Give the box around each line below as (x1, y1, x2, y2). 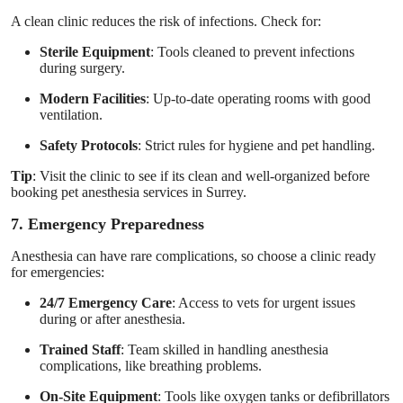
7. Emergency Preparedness (11, 214, 204, 233)
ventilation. (40, 106, 103, 122)
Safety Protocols (40, 137, 138, 153)
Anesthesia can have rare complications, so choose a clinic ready (11, 247, 376, 264)
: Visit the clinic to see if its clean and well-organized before (32, 167, 370, 184)
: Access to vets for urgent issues (172, 294, 355, 310)
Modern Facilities (40, 90, 146, 106)
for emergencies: (11, 264, 104, 280)
